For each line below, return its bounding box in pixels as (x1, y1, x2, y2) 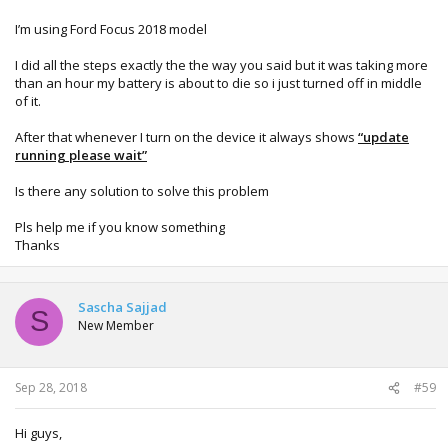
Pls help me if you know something (15, 217, 225, 236)
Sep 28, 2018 (15, 379, 87, 396)
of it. (15, 91, 41, 110)
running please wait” (15, 145, 147, 164)
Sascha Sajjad (78, 297, 167, 316)
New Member (78, 316, 154, 334)
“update (358, 127, 409, 146)
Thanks (15, 235, 60, 254)
